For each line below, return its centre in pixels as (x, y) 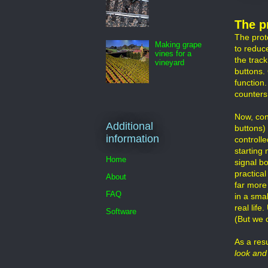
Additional (130, 127)
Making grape (179, 44)
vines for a (173, 53)
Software (121, 211)
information (133, 139)
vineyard (170, 62)
